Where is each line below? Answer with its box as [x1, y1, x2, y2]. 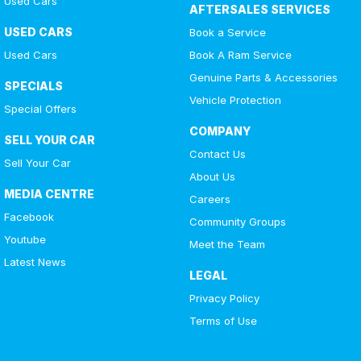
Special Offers [4, 102, 77, 115]
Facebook [4, 210, 54, 223]
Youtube [4, 233, 46, 246]
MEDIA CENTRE [4, 187, 94, 201]
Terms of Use [189, 314, 257, 327]
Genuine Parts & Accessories [189, 71, 338, 84]
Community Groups [189, 215, 286, 228]
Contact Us [189, 147, 246, 160]
